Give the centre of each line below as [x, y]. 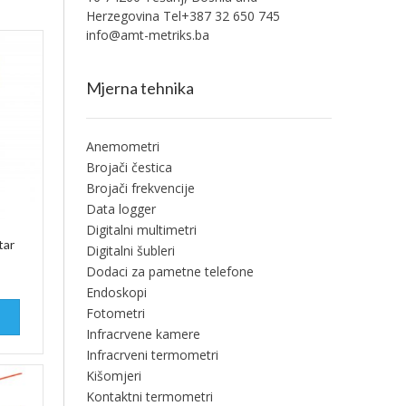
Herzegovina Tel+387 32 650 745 [183, 16]
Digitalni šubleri [130, 251]
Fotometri [115, 313]
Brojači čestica [129, 167]
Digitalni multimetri [141, 230]
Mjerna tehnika [140, 88]
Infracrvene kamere [143, 334]
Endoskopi [116, 292]
